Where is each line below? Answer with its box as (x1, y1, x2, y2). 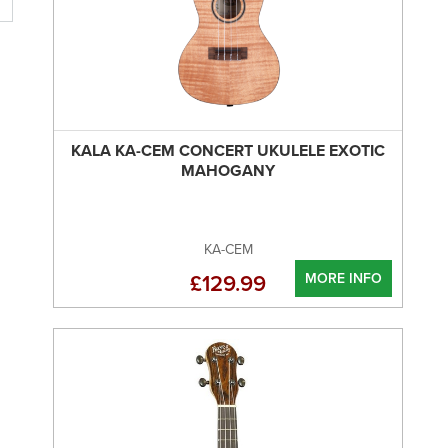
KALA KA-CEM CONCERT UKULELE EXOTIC (71, 141, 385, 161)
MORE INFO (305, 270, 382, 287)
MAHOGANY (181, 161, 275, 181)
